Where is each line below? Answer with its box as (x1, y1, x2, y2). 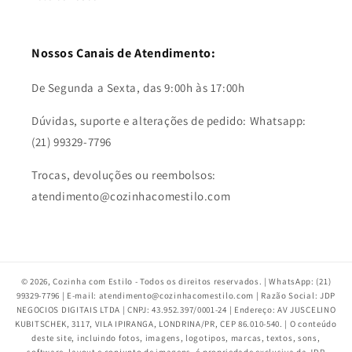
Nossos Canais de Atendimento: (31, 44, 216, 61)
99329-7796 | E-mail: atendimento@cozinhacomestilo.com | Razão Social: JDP (16, 289, 336, 301)
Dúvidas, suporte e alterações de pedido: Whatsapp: (31, 112, 307, 128)
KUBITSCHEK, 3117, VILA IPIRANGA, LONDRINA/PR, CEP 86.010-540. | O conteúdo (15, 317, 337, 329)
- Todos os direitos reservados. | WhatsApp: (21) (134, 275, 332, 287)
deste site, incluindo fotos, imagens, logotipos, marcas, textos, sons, (31, 332, 321, 343)
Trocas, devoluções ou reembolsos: (31, 167, 216, 182)
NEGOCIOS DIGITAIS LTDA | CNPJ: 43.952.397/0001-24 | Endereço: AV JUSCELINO (16, 303, 336, 315)
